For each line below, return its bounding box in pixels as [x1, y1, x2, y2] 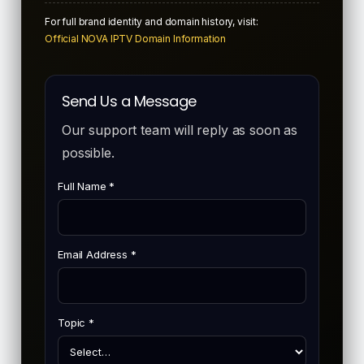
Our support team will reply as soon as [62, 121, 297, 138]
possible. [62, 144, 115, 161]
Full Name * [58, 179, 115, 193]
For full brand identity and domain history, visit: [45, 15, 258, 28]
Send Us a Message [62, 90, 197, 111]
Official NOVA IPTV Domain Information [45, 32, 227, 45]
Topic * [58, 315, 94, 329]
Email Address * [58, 247, 136, 261]
